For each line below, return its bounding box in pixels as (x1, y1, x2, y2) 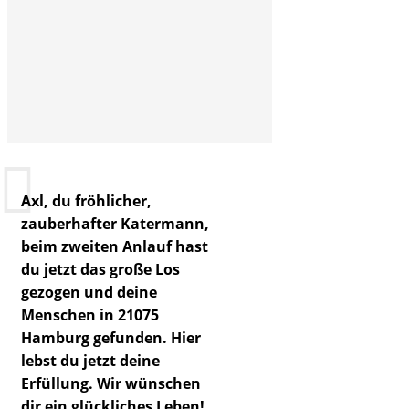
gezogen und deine (21, 281, 157, 302)
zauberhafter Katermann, (21, 213, 209, 234)
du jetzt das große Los (21, 258, 180, 279)
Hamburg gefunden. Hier (21, 327, 201, 348)
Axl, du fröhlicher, (21, 190, 152, 211)
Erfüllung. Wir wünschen (21, 372, 201, 393)
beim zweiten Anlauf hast (21, 236, 208, 257)
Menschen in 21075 (21, 304, 159, 325)
